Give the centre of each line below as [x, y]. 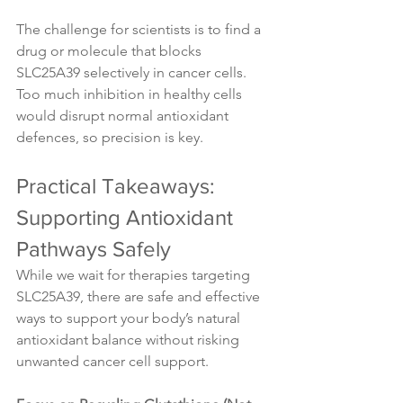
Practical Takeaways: [118, 186]
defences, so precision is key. [110, 138]
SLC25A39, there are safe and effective [140, 297]
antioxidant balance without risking [130, 340]
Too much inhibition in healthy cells [131, 94]
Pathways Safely [94, 249]
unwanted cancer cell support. [112, 362]
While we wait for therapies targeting [135, 275]
